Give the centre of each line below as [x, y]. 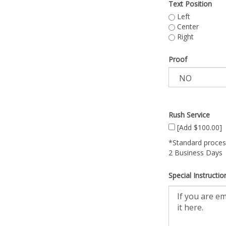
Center [187, 26]
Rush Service [189, 115]
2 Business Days [195, 153]
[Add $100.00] [199, 127]
